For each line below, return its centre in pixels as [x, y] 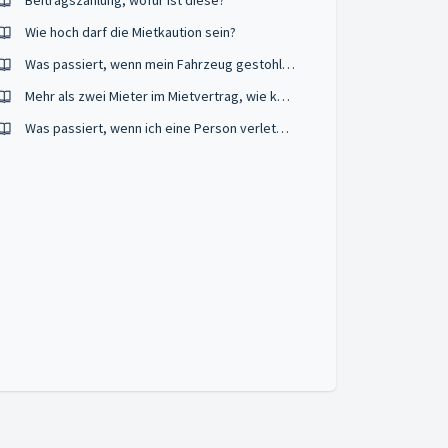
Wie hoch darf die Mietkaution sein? [131, 32]
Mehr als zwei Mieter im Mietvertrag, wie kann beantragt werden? [284, 96]
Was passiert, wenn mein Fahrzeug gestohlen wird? [289, 64]
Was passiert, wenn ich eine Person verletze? [283, 128]
